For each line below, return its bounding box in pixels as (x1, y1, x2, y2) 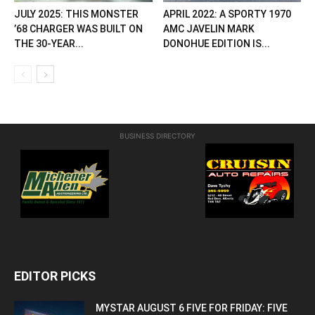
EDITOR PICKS (14, 268, 96, 283)
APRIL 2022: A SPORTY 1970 (162, 8, 291, 20)
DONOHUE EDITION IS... (162, 37, 270, 49)
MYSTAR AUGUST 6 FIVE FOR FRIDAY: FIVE (96, 302, 288, 314)
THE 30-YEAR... (14, 37, 84, 49)
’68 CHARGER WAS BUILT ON (14, 22, 143, 34)
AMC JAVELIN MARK (162, 22, 255, 34)
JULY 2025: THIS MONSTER (14, 8, 139, 20)
